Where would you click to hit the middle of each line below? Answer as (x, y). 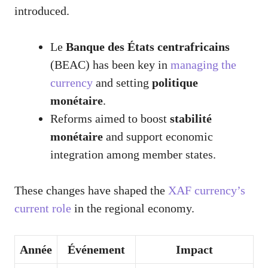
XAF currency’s (207, 191)
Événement (96, 250)
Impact (194, 250)
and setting (122, 83)
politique (175, 83)
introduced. (42, 11)
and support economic (158, 137)
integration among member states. (133, 155)
